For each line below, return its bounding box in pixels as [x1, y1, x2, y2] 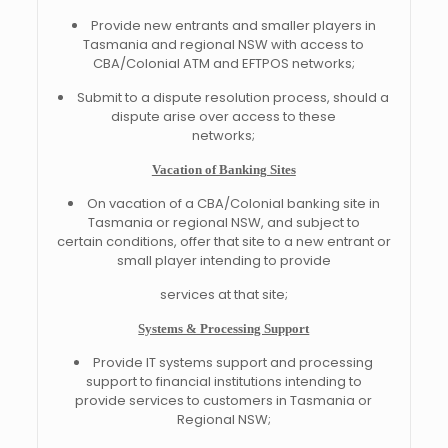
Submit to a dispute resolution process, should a [77, 88, 390, 107]
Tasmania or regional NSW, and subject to [87, 213, 360, 232]
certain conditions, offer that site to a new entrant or [56, 232, 391, 251]
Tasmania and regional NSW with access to [83, 35, 365, 54]
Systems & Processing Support [138, 321, 310, 336]
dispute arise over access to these [111, 107, 337, 126]
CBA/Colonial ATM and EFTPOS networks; [92, 54, 355, 73]
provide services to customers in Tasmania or [75, 391, 373, 410]
